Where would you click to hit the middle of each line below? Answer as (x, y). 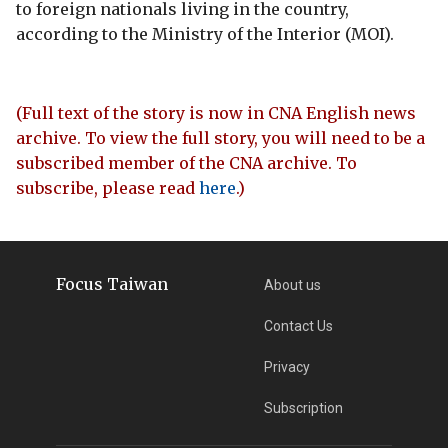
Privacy (287, 366)
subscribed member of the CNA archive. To (186, 162)
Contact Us (299, 325)
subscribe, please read (107, 187)
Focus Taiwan (111, 283)
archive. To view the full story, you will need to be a (220, 137)
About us (293, 284)
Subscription (304, 407)
